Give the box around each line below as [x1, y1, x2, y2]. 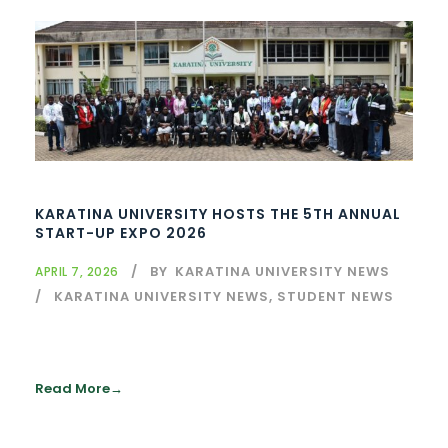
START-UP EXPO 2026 [35, 223, 207, 244]
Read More [35, 379, 110, 399]
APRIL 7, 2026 [35, 263, 119, 281]
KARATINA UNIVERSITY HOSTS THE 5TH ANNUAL [35, 204, 401, 225]
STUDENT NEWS [277, 287, 394, 307]
